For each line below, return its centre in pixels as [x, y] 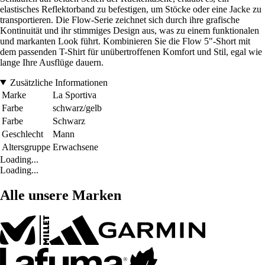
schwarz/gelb [77, 108]
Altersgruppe [26, 147]
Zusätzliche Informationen [59, 82]
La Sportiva [75, 95]
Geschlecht [22, 134]
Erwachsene [75, 147]
